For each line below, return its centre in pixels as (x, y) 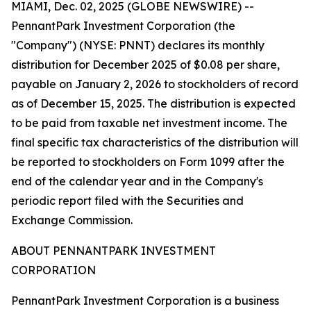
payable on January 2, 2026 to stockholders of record (155, 84)
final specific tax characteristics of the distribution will (155, 142)
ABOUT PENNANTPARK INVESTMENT (114, 251)
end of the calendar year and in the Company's (137, 181)
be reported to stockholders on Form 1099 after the (148, 162)
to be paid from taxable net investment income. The (149, 123)
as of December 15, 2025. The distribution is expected (153, 103)
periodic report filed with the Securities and (127, 201)
